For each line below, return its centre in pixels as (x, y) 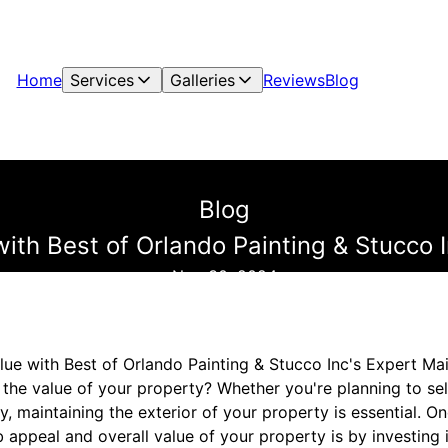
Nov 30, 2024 (224, 276)
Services (101, 80)
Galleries (202, 80)
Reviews (293, 80)
